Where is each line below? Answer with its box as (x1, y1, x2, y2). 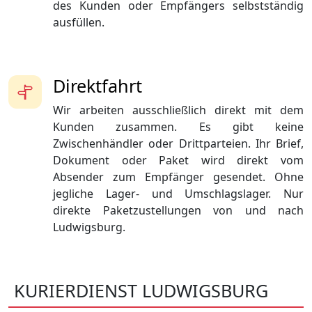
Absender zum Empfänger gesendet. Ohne (53, 169, 304, 185)
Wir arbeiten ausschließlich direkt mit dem (53, 102, 304, 118)
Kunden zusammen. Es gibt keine (53, 119, 304, 135)
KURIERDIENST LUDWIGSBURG (14, 279, 268, 303)
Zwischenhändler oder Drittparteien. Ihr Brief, (53, 136, 304, 152)
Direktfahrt (53, 74, 142, 98)
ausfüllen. (53, 15, 104, 31)
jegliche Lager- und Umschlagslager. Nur (53, 186, 304, 202)
